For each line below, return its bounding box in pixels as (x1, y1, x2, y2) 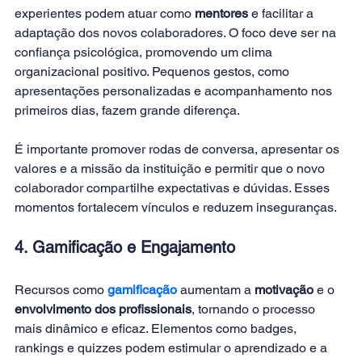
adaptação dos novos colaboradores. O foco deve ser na (15, 24, 339, 40)
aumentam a (180, 281, 255, 297)
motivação (255, 281, 314, 297)
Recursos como (15, 281, 104, 297)
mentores (195, 5, 248, 21)
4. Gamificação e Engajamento (15, 237, 235, 257)
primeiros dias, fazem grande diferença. (15, 102, 240, 118)
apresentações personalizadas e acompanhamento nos (15, 82, 335, 99)
